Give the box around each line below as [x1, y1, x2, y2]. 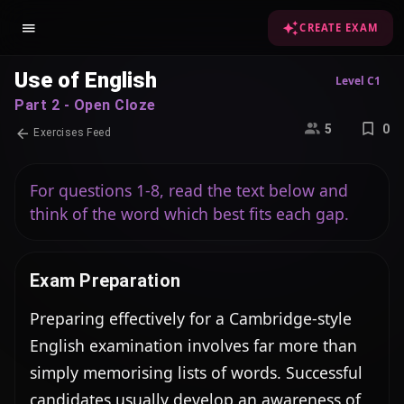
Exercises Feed [31, 126, 111, 139]
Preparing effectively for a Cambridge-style [30, 308, 352, 329]
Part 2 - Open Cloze [14, 96, 156, 114]
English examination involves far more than [30, 335, 357, 356]
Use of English [14, 68, 157, 93]
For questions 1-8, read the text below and [30, 179, 348, 201]
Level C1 [335, 73, 381, 88]
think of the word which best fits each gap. [30, 203, 349, 225]
